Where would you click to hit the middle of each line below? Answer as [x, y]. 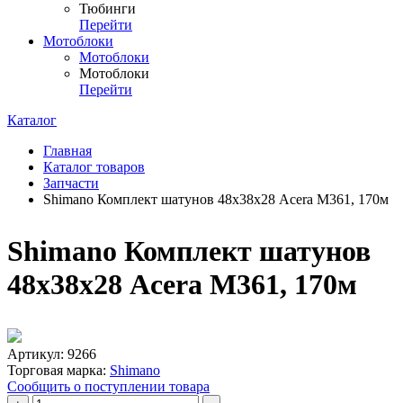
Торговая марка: [57, 370]
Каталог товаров [94, 167]
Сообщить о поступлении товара [108, 386]
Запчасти [71, 183]
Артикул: [36, 354]
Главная [67, 151]
